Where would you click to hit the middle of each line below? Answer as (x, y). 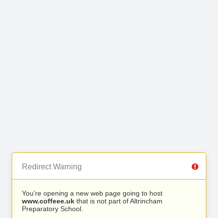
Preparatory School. (53, 209)
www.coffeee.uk (48, 201)
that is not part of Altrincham (118, 201)
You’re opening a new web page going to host (92, 193)
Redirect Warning (52, 167)
